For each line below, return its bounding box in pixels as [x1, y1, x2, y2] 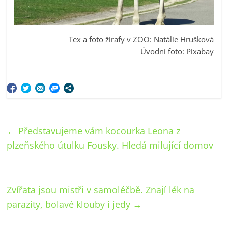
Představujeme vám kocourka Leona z [16, 124, 181, 137]
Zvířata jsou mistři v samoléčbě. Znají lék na [7, 183, 195, 196]
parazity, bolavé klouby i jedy [7, 197, 133, 210]
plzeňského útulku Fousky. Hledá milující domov [7, 138, 214, 151]
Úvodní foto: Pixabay [140, 46, 214, 56]
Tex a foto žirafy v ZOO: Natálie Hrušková [68, 34, 214, 44]
